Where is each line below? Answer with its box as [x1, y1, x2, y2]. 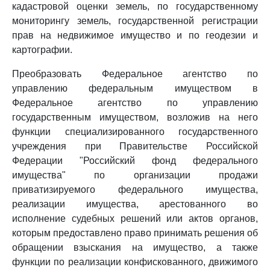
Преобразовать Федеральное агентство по [12, 69, 258, 79]
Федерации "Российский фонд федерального [12, 155, 258, 166]
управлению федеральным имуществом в [12, 83, 258, 93]
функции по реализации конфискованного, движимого [12, 257, 258, 267]
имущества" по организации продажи [12, 170, 258, 180]
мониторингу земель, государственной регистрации [12, 16, 258, 26]
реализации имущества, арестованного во [12, 199, 258, 209]
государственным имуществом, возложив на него [12, 112, 258, 122]
